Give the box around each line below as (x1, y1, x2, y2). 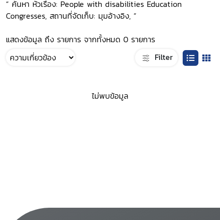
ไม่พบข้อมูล (92, 90, 128, 102)
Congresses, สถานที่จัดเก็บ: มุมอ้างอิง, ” (6, 10, 137, 22)
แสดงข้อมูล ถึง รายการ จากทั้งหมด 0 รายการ (6, 33, 155, 45)
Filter (152, 51, 173, 63)
